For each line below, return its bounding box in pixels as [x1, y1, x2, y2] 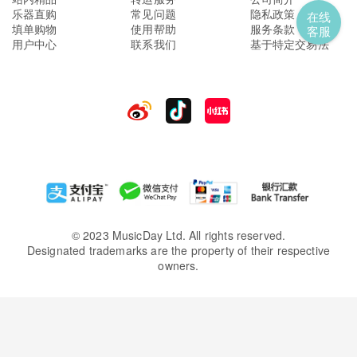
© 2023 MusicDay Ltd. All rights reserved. [71, 227, 286, 244]
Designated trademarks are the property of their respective [26, 242, 331, 259]
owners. [158, 257, 199, 274]
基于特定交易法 [249, 35, 329, 52]
